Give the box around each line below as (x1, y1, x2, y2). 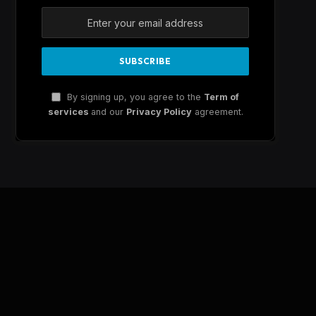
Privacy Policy (126, 107, 192, 118)
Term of (204, 92, 239, 103)
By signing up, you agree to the (64, 92, 204, 103)
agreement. (191, 107, 243, 118)
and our (90, 107, 126, 118)
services (47, 107, 91, 118)
